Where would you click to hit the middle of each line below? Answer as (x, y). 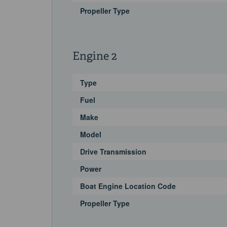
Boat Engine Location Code (128, 186)
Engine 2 (95, 56)
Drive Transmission (113, 151)
